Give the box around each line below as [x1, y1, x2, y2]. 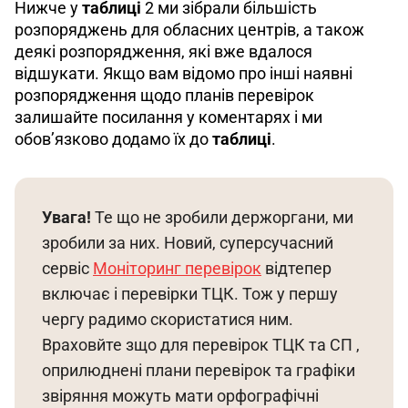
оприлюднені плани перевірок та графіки [42, 361, 359, 380]
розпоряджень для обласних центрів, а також [15, 20, 368, 39]
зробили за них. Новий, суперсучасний [42, 233, 337, 252]
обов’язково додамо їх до [15, 129, 212, 148]
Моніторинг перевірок [93, 259, 261, 278]
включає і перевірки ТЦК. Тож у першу [42, 284, 342, 303]
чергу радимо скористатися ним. [42, 310, 297, 329]
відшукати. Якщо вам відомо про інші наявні [15, 64, 356, 83]
